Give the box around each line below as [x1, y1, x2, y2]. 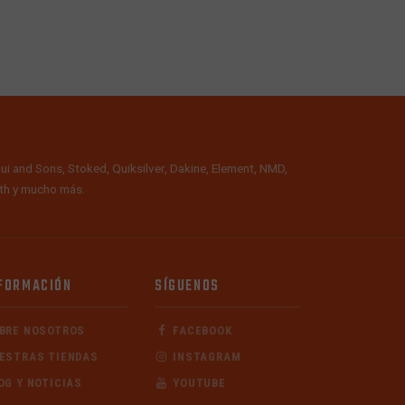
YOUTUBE [169, 375, 226, 390]
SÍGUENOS [155, 274, 220, 297]
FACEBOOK [169, 323, 232, 337]
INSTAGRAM [169, 349, 241, 363]
